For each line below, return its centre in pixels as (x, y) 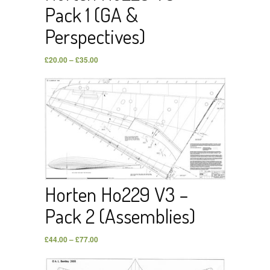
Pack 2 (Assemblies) (120, 216)
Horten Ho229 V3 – (117, 194)
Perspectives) (95, 36)
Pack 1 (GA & (91, 15)
